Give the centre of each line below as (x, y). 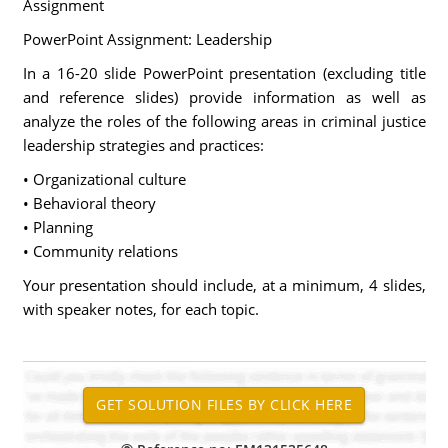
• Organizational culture (104, 179)
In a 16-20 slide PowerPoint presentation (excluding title (224, 73)
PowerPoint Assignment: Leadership (147, 39)
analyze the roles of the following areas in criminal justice (224, 121)
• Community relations (100, 251)
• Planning (57, 227)
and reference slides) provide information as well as (224, 97)
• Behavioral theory (89, 203)
